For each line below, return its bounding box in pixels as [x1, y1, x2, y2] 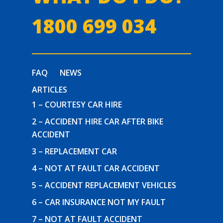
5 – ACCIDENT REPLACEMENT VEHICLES [32, 180, 177, 191]
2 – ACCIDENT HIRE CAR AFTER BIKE [32, 116, 164, 127]
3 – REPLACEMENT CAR [32, 146, 117, 157]
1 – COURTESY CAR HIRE [32, 99, 122, 110]
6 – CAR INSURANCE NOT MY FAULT [32, 197, 166, 208]
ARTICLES [32, 84, 68, 95]
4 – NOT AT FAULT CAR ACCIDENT [32, 163, 160, 174]
